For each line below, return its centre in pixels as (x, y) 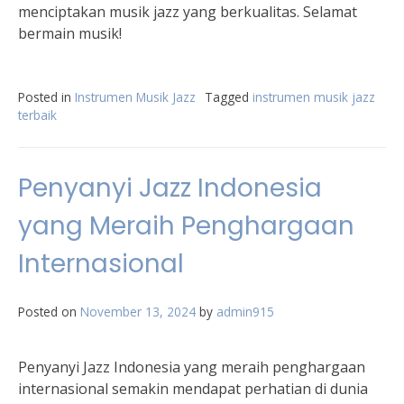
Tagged (229, 97)
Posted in (46, 97)
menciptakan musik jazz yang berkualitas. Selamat (188, 12)
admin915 (245, 312)
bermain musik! (70, 33)
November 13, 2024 (138, 312)
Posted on (49, 312)
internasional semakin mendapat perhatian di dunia (193, 389)
